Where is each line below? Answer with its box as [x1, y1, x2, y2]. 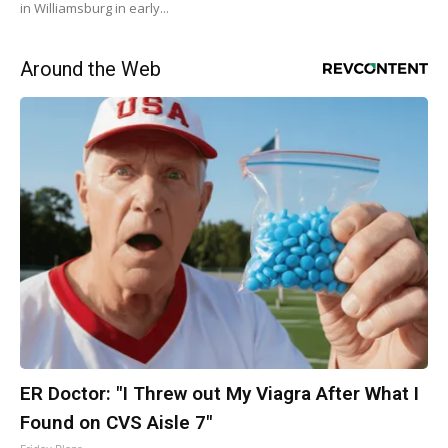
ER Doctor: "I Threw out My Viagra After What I [20, 381, 419, 405]
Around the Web [20, 56, 161, 81]
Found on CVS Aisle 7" [20, 410, 213, 434]
